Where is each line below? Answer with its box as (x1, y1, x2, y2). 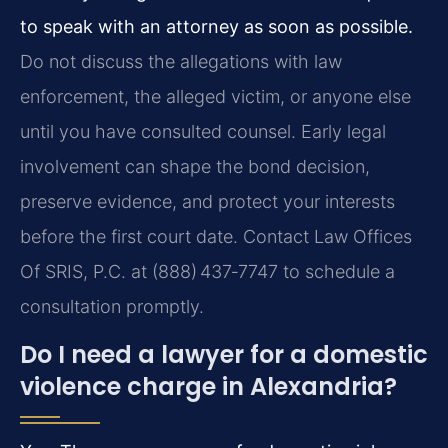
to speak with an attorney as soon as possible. (20, 16, 413, 38)
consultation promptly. (20, 296, 204, 318)
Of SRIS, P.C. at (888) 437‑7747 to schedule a (20, 261, 395, 283)
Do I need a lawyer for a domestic (20, 337, 428, 371)
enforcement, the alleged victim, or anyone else (20, 86, 411, 108)
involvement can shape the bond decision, (20, 156, 370, 178)
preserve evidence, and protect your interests (20, 191, 395, 213)
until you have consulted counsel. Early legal (20, 121, 386, 143)
